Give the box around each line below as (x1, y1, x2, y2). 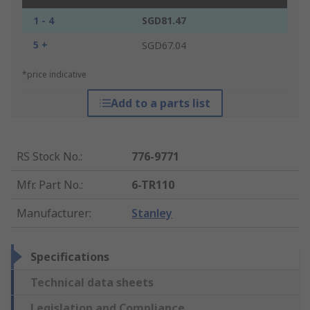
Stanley (131, 206, 173, 221)
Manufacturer (17, 206, 89, 221)
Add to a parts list (110, 95, 210, 111)
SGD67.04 (142, 39, 186, 53)
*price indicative (22, 69, 86, 81)
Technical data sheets (30, 275, 154, 291)
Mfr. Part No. (17, 177, 81, 193)
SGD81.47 (142, 14, 186, 28)
